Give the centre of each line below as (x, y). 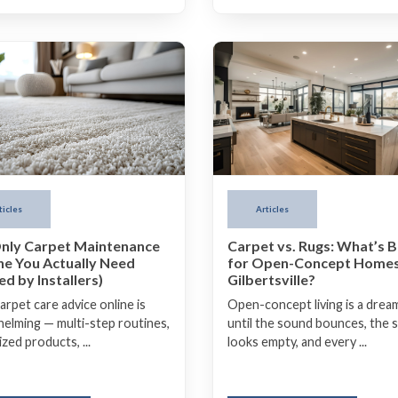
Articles (272, 210)
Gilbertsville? (271, 279)
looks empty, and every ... (297, 341)
